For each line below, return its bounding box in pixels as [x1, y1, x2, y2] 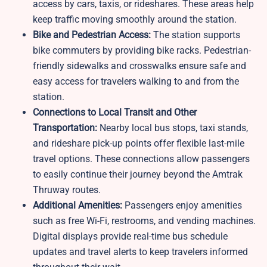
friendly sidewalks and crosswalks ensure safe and [33, 60, 246, 72]
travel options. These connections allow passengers [33, 153, 250, 165]
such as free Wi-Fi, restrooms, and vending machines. [33, 215, 256, 227]
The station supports [151, 29, 240, 41]
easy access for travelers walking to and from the [33, 76, 239, 88]
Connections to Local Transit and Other [33, 107, 197, 119]
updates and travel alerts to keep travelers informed [33, 246, 248, 258]
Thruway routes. [33, 184, 101, 196]
